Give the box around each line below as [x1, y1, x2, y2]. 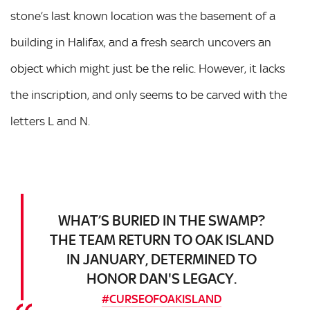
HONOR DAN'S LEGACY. [86, 270, 237, 287]
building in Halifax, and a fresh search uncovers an [10, 35, 271, 49]
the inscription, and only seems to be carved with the [10, 88, 287, 102]
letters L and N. [10, 114, 90, 128]
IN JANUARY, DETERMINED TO [66, 250, 257, 268]
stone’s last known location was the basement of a [10, 9, 275, 23]
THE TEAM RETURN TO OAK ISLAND [49, 231, 274, 248]
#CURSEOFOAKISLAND [102, 292, 221, 306]
